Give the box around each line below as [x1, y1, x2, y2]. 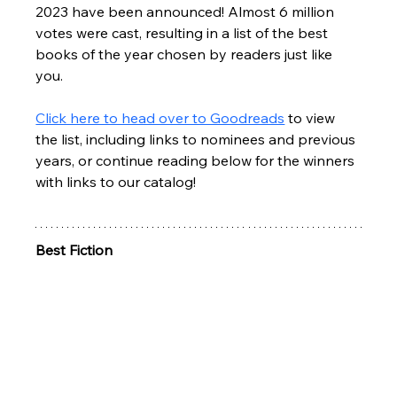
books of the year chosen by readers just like [35, 45, 337, 64]
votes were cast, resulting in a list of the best [35, 24, 332, 43]
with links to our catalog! [35, 173, 197, 191]
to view [284, 109, 339, 128]
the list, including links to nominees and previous [35, 130, 360, 149]
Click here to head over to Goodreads [35, 109, 285, 128]
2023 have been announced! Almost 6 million [35, 3, 339, 21]
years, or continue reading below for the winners [35, 152, 359, 170]
